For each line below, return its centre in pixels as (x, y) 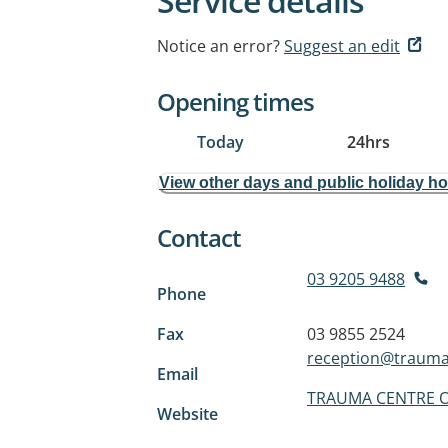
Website (187, 414)
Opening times (235, 101)
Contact (199, 237)
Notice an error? (218, 46)
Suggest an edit (342, 46)
